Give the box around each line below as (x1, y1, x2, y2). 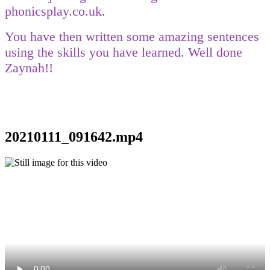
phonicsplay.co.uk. (5, 3, 105, 19)
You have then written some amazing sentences (5, 28, 259, 44)
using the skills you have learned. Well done (5, 44, 242, 60)
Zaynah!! (5, 60, 53, 75)
